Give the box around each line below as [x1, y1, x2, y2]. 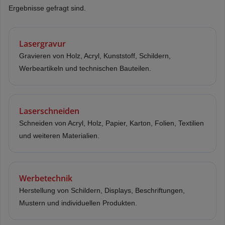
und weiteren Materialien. [19, 131, 99, 140]
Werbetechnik [19, 172, 72, 184]
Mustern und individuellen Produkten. [19, 198, 137, 207]
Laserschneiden [19, 105, 79, 117]
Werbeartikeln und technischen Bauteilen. [19, 64, 151, 72]
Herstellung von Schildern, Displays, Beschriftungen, [19, 186, 185, 194]
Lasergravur [19, 38, 66, 49]
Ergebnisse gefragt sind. [9, 4, 86, 12]
